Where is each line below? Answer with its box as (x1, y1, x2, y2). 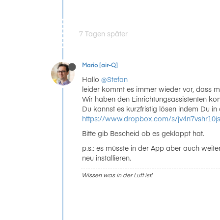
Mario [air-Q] (82, 61, 118, 69)
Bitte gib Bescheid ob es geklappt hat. (82, 128, 204, 138)
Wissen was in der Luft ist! (82, 171, 152, 179)
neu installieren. (82, 153, 131, 163)
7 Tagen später (79, 28, 128, 38)
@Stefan (101, 74, 128, 84)
